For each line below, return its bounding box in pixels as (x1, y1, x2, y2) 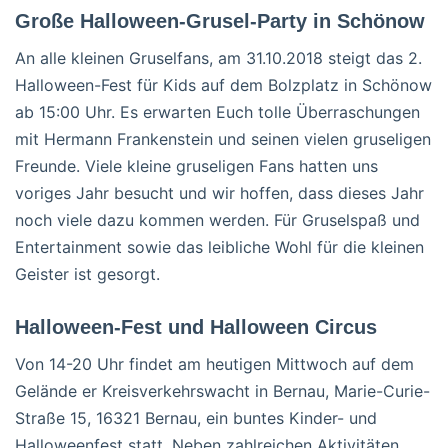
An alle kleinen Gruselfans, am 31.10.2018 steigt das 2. (15, 47, 422, 68)
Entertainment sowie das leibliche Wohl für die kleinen (15, 236, 424, 257)
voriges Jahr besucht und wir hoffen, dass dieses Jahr (15, 182, 424, 203)
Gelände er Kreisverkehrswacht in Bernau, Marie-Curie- (15, 380, 430, 401)
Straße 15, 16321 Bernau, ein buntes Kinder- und (15, 407, 377, 428)
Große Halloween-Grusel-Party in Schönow (15, 9, 425, 32)
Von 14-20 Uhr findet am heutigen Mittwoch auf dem (15, 353, 414, 374)
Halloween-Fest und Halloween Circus (15, 315, 377, 338)
